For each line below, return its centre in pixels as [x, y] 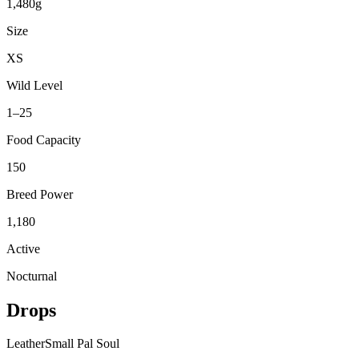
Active [23, 248]
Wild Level [34, 85]
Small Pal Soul [82, 344]
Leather [26, 344]
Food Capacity [44, 139]
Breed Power [40, 194]
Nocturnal [32, 276]
